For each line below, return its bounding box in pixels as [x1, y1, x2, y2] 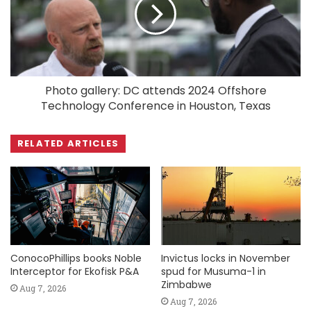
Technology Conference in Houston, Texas [40, 97, 271, 114]
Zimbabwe [161, 278, 212, 292]
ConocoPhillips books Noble [10, 251, 142, 266]
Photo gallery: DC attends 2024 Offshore [44, 82, 267, 99]
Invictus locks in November [161, 251, 290, 266]
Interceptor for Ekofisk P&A [10, 264, 139, 279]
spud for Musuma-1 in [161, 264, 266, 279]
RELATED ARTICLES [17, 136, 119, 150]
